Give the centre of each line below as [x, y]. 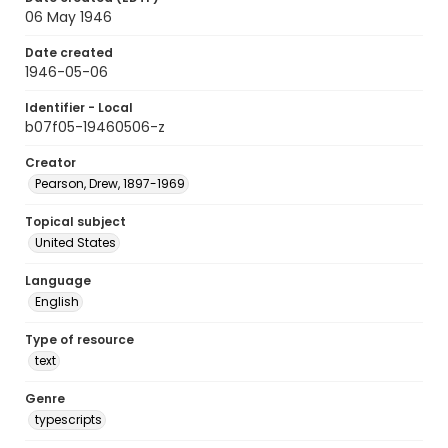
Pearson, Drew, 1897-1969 [110, 183]
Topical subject [75, 221]
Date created [69, 52]
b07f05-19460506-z [95, 127]
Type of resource [79, 339]
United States [75, 242]
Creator [50, 162]
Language [58, 280]
